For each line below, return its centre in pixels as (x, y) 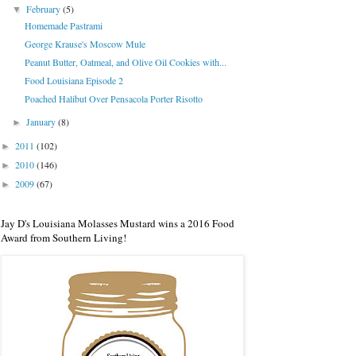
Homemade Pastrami (63, 26)
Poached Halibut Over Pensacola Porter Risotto (113, 99)
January (43, 122)
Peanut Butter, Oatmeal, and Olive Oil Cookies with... (125, 62)
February (45, 9)
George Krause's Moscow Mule (85, 44)
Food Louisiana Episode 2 (74, 81)
